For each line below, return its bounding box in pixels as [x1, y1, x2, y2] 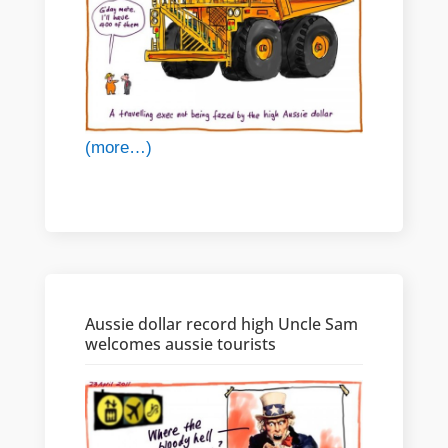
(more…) [84, 137, 152, 157]
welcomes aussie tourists [84, 332, 276, 355]
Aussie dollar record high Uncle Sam [84, 312, 358, 335]
